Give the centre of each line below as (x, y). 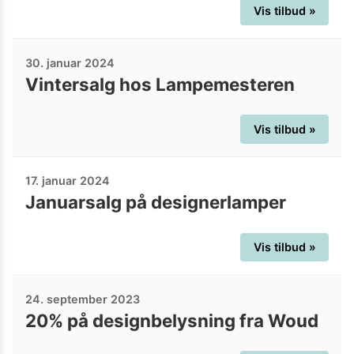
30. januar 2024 (70, 62)
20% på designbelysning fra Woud (172, 320)
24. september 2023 (83, 299)
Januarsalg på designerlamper (156, 202)
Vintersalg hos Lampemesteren (160, 84)
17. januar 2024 (68, 181)
